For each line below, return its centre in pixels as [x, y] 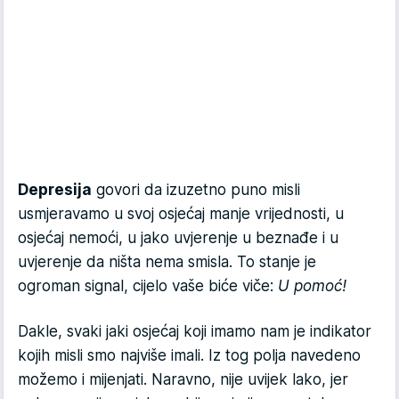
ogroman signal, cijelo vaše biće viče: [148, 286]
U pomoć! [314, 286]
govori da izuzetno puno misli [196, 190]
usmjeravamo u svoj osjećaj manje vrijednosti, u [181, 214]
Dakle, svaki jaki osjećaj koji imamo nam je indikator [195, 332]
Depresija [55, 190]
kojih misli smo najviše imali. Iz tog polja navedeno [189, 356]
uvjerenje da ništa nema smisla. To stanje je [167, 262]
